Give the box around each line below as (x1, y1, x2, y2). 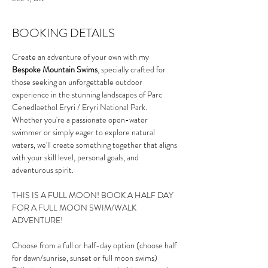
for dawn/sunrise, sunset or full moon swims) (12, 252, 157, 264)
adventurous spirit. (12, 164, 74, 176)
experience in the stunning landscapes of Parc (12, 89, 164, 100)
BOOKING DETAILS (12, 25, 115, 42)
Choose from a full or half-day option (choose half (12, 239, 178, 251)
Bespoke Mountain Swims (12, 63, 98, 75)
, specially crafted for (98, 63, 167, 75)
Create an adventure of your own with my (12, 51, 151, 63)
